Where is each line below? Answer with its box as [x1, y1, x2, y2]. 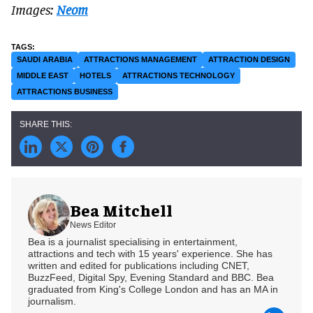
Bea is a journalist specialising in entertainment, [28, 235, 238, 247]
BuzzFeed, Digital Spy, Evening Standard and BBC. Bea [28, 271, 274, 283]
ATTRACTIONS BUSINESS [17, 87, 112, 96]
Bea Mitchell [70, 199, 173, 221]
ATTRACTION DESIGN [208, 54, 290, 64]
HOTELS [80, 71, 111, 80]
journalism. [28, 295, 76, 307]
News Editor [70, 220, 116, 231]
